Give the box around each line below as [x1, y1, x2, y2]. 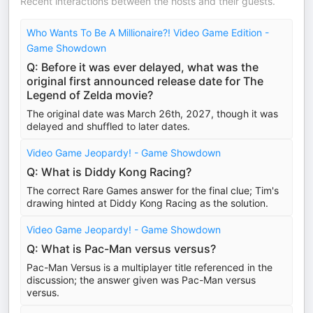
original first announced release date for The [27, 74, 263, 88]
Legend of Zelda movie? [27, 88, 153, 102]
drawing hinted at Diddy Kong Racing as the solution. [27, 197, 268, 209]
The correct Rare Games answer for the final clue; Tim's [27, 184, 279, 196]
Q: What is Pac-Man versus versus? [27, 242, 216, 256]
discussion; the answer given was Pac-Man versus [27, 274, 256, 286]
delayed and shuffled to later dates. [27, 120, 190, 132]
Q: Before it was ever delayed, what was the [27, 60, 259, 74]
